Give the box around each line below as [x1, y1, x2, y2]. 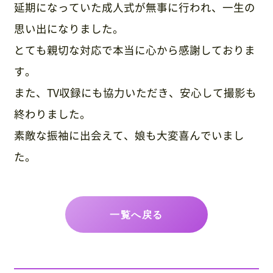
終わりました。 [14, 105, 91, 122]
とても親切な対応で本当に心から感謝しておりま [14, 41, 256, 58]
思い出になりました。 [14, 20, 124, 37]
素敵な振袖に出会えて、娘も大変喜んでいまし [14, 127, 245, 143]
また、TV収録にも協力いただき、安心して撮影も [14, 84, 257, 101]
